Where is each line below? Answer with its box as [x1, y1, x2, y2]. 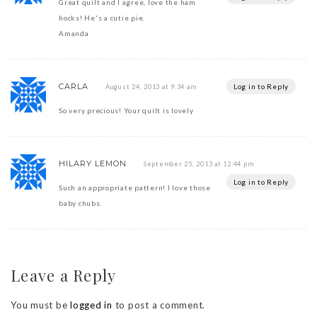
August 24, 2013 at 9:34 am [105, 82, 197, 91]
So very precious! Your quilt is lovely [59, 105, 194, 115]
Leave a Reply [11, 264, 117, 286]
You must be [11, 299, 70, 311]
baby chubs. [59, 198, 103, 207]
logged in [70, 299, 113, 311]
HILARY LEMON [59, 158, 127, 168]
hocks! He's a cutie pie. [59, 13, 145, 22]
